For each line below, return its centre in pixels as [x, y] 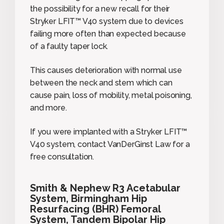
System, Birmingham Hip [88, 198]
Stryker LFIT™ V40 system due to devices [107, 21]
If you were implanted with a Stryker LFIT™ [109, 131]
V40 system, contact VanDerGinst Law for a [110, 144]
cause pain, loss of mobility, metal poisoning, [111, 95]
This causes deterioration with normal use [106, 70]
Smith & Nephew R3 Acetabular [105, 188]
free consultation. [62, 156]
